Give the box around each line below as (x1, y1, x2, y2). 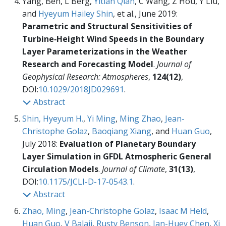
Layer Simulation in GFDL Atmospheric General (22, 151, 211, 162)
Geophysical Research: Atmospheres (22, 71, 148, 83)
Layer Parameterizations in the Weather (22, 46, 187, 58)
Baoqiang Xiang (92, 126, 151, 137)
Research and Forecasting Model (22, 59, 153, 70)
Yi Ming (87, 113, 116, 125)
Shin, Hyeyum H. (22, 113, 83, 125)
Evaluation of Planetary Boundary (60, 138, 196, 150)
